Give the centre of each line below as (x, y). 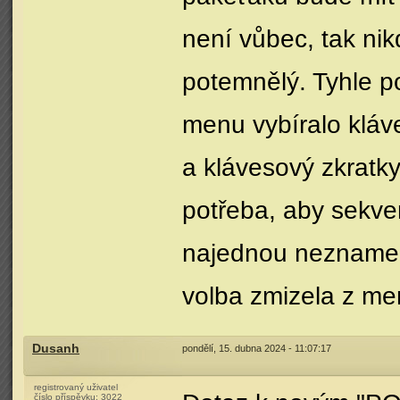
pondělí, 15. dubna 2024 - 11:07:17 (257, 348)
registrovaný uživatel (76, 387)
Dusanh (56, 349)
